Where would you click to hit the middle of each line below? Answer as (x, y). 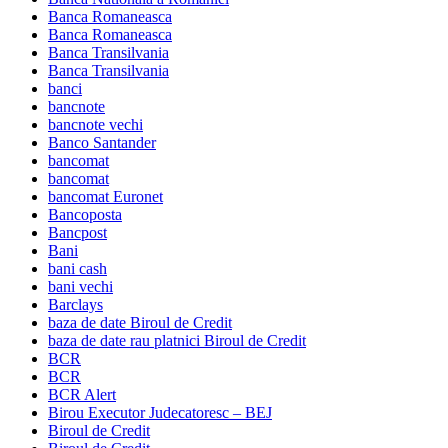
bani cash (77, 269)
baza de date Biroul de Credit (140, 323)
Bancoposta (85, 215)
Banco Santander (102, 143)
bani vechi (80, 287)
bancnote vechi (95, 125)
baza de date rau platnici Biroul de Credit (177, 341)
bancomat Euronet (105, 197)
